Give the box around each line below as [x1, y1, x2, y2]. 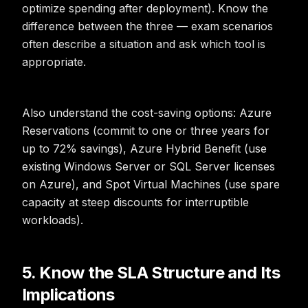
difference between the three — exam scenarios [22, 19, 273, 33]
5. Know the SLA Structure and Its [22, 263, 280, 283]
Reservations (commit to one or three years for [22, 124, 269, 137]
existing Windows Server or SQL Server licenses [22, 159, 275, 173]
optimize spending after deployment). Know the [22, 1, 268, 15]
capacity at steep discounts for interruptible [22, 195, 249, 209]
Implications [22, 285, 115, 305]
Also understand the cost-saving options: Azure [22, 106, 272, 120]
